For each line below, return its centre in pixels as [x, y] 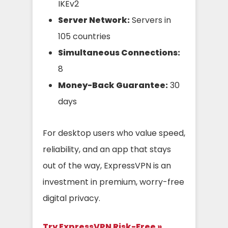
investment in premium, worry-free [113, 182]
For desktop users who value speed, [114, 133]
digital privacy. [72, 198]
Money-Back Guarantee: [113, 85]
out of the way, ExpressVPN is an [107, 165]
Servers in [150, 20]
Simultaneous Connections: [119, 52]
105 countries [84, 36]
